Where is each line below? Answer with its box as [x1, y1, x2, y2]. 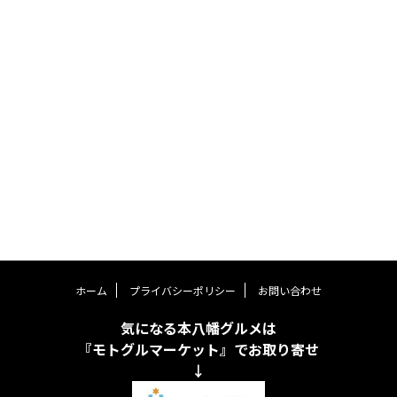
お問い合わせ [258, 283, 322, 299]
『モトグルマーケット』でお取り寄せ [78, 339, 319, 361]
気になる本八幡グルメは [121, 317, 276, 339]
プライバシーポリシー [129, 283, 236, 299]
